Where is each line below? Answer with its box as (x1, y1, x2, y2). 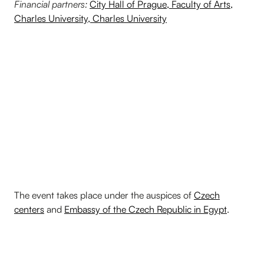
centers (14, 203, 44, 215)
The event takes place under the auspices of (14, 189, 194, 201)
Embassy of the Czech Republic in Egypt (64, 203, 227, 215)
